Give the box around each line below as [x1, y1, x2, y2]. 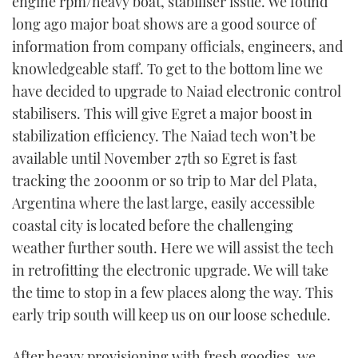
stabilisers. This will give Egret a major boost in [12, 104, 312, 124]
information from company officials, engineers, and [12, 37, 343, 57]
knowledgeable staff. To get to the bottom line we [12, 59, 323, 79]
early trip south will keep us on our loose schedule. [12, 305, 331, 325]
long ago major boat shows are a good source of [12, 14, 316, 34]
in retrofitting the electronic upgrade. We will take [12, 261, 328, 280]
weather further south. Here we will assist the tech [12, 238, 334, 258]
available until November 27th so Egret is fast [12, 149, 296, 169]
